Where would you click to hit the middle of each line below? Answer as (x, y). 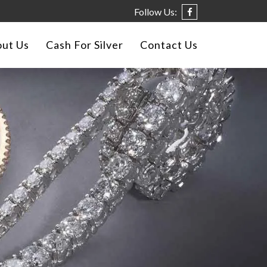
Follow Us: (156, 12)
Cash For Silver (85, 45)
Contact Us (169, 45)
